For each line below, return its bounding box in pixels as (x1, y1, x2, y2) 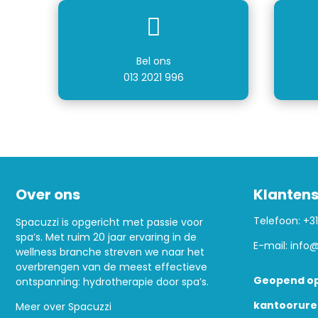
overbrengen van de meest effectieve (16, 260, 207, 275)
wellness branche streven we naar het (16, 245, 204, 260)
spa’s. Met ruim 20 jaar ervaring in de (16, 230, 197, 245)
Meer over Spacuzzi (16, 300, 111, 314)
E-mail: (253, 238, 290, 253)
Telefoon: (253, 214, 303, 229)
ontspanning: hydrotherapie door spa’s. (16, 275, 209, 290)
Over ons (16, 185, 80, 205)
